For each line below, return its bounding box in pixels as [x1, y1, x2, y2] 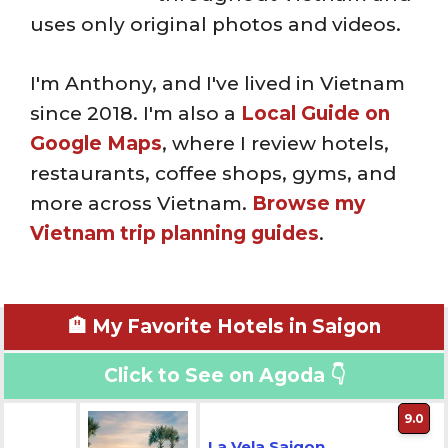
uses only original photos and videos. [30, 13, 401, 36]
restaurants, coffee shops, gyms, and [30, 161, 396, 185]
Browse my [252, 191, 365, 215]
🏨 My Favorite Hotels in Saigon [67, 315, 381, 338]
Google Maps [30, 131, 162, 155]
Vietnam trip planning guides [30, 221, 319, 245]
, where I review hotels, [162, 131, 389, 155]
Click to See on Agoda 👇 [103, 364, 345, 387]
